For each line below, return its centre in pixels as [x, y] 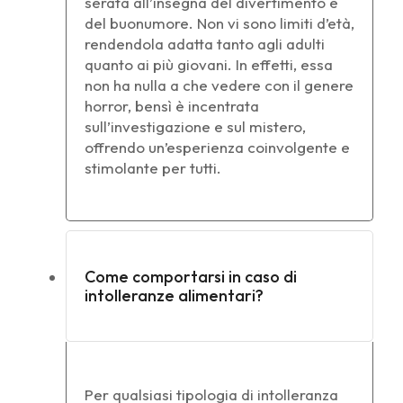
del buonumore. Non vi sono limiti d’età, [219, 22]
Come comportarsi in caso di [191, 276]
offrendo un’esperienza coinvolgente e [217, 147]
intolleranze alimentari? [174, 295]
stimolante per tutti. [153, 167]
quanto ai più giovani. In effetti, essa [209, 64]
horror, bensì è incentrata [172, 105]
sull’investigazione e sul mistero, [195, 126]
